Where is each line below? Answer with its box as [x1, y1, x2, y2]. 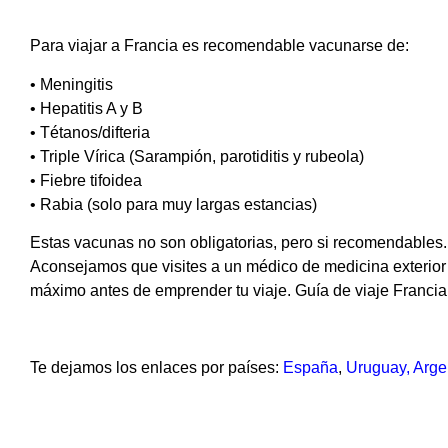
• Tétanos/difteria [30, 123, 150, 141]
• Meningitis [30, 75, 113, 93]
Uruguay [346, 358, 406, 376]
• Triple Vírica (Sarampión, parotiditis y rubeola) [30, 147, 364, 165]
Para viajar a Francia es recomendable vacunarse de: [30, 37, 409, 55]
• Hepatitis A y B [30, 99, 143, 117]
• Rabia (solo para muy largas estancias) [30, 195, 317, 213]
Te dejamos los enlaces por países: [30, 358, 279, 376]
